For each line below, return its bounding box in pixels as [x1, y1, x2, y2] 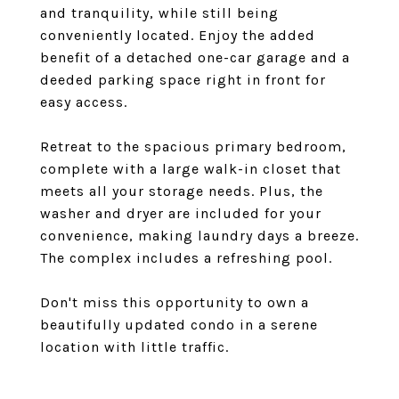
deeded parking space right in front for [40, 71, 326, 88]
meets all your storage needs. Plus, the [40, 183, 323, 199]
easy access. [40, 94, 127, 110]
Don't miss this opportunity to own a [40, 294, 309, 311]
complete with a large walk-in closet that [40, 160, 341, 177]
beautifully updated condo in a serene [40, 316, 318, 333]
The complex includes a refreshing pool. [40, 249, 332, 266]
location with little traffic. [40, 338, 229, 355]
